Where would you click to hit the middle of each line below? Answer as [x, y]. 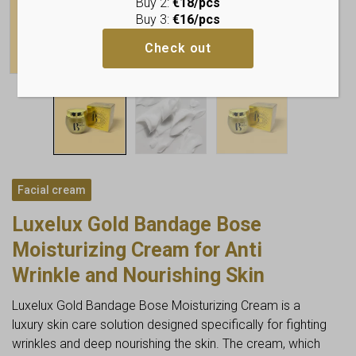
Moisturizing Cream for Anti [137, 250]
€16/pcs [196, 19]
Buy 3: [154, 19]
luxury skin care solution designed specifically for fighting [169, 325]
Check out [178, 48]
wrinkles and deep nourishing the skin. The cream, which [166, 344]
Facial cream [52, 190]
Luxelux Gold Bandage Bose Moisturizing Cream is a [156, 306]
